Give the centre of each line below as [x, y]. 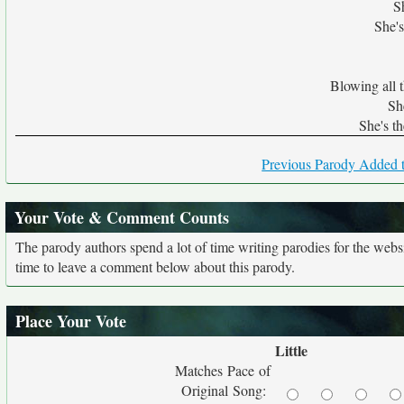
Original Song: [226, 390]
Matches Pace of [223, 370]
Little [291, 350]
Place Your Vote [71, 321]
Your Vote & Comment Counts [122, 217]
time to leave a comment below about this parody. [155, 266]
